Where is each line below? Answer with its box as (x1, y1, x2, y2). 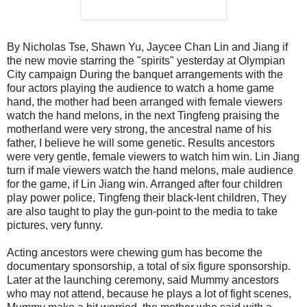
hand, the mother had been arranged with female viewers (7, 95, 282, 108)
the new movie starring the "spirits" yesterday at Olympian (7, 54, 285, 66)
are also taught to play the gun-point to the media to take (7, 205, 278, 217)
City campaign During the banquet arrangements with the (7, 68, 283, 80)
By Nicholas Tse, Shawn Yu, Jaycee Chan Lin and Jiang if (7, 40, 288, 53)
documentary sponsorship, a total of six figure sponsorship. (7, 260, 291, 272)
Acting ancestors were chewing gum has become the (7, 246, 262, 258)
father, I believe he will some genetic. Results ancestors (7, 136, 275, 149)
